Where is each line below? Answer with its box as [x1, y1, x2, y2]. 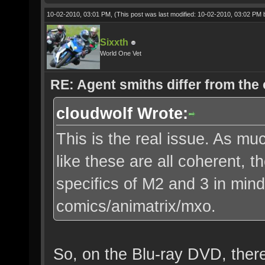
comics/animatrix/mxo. [56, 197, 216, 215]
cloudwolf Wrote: [56, 104, 188, 122]
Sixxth [100, 37, 128, 47]
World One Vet [100, 50, 141, 57]
